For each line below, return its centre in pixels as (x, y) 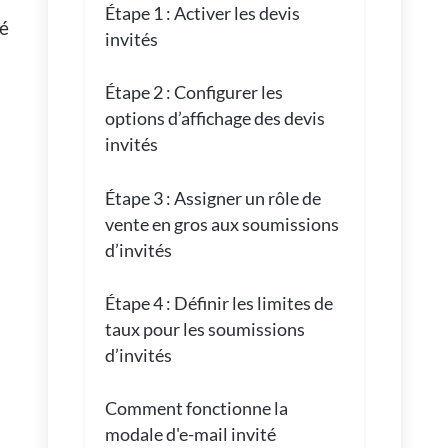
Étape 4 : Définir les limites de (218, 303)
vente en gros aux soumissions (221, 223)
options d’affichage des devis (214, 118)
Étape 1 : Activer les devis (202, 13)
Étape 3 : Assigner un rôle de (212, 197)
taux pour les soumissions (204, 329)
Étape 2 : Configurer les (193, 92)
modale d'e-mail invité (190, 434)
